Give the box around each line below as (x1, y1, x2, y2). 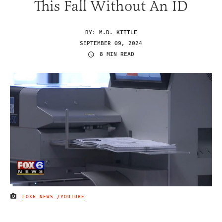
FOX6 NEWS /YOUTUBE (22, 193, 85, 200)
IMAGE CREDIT (9, 195, 51, 202)
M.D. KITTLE (99, 28, 137, 37)
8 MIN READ (100, 50, 134, 59)
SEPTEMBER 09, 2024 (80, 39, 142, 48)
